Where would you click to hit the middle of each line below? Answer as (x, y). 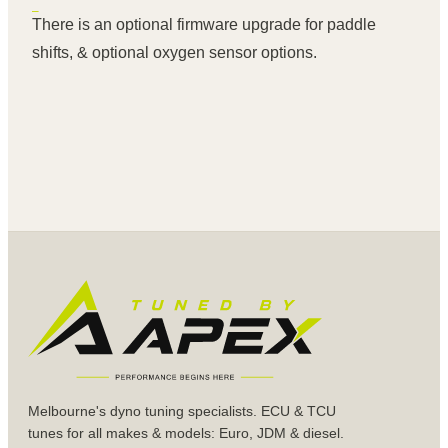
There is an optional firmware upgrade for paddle (204, 25)
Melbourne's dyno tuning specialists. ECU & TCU (182, 411)
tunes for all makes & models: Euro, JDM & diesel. (186, 433)
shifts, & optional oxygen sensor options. (174, 53)
